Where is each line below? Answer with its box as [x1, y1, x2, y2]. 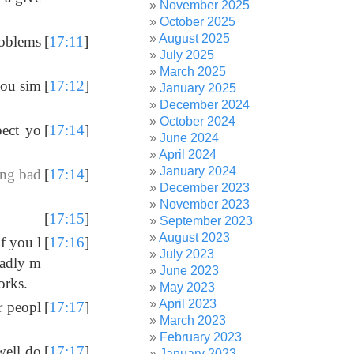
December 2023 [160, 181, 250, 194]
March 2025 [160, 65, 227, 78]
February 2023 [160, 330, 243, 344]
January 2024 [160, 164, 237, 178]
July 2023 [160, 247, 215, 261]
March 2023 [160, 314, 227, 327]
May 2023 [160, 281, 216, 294]
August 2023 [159, 231, 231, 244]
